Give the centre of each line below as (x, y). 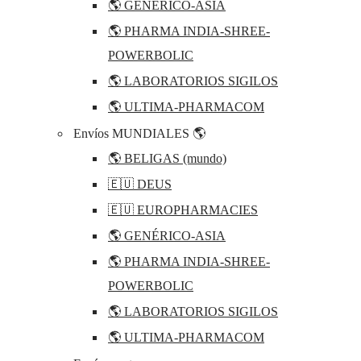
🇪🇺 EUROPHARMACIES (183, 210)
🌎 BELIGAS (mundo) (167, 159)
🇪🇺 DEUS (140, 185)
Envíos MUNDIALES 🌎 (139, 134)
